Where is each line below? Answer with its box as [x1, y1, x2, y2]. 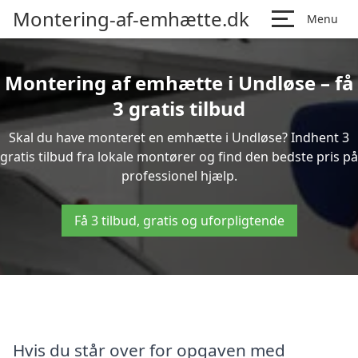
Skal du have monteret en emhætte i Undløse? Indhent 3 [9, 129, 349, 146]
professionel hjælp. [121, 167, 237, 185]
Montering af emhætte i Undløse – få [4, 70, 354, 96]
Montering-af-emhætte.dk [13, 6, 249, 32]
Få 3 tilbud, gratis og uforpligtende [74, 212, 284, 229]
